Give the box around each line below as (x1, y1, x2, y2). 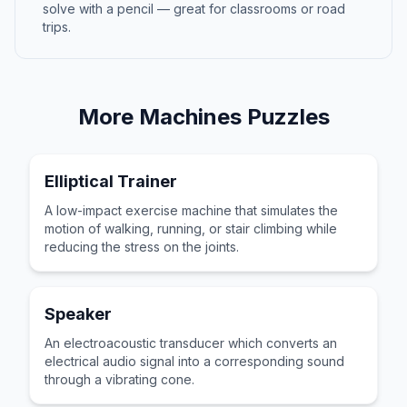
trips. (43, 19, 71, 35)
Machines (138, 104, 242, 130)
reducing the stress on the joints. (45, 239, 239, 254)
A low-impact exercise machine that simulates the (45, 203, 338, 218)
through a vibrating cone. (45, 372, 194, 387)
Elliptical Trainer (45, 172, 177, 191)
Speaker (45, 304, 112, 323)
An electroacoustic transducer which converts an (45, 335, 337, 351)
